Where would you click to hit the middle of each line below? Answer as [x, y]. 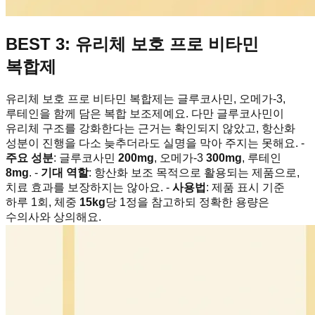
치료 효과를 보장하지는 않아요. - [89, 187]
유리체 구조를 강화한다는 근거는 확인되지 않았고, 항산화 [150, 128]
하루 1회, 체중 [43, 202]
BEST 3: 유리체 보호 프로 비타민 [132, 44]
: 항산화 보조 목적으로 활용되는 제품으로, [194, 172]
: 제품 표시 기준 [245, 187]
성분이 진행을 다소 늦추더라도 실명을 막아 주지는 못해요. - [155, 143]
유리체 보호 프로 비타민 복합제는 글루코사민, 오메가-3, [146, 98]
